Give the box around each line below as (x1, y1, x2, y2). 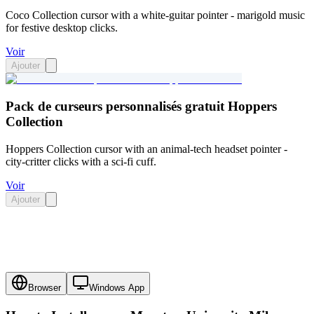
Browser (28, 282, 61, 294)
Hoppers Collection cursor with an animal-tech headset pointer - (6, 142, 287, 155)
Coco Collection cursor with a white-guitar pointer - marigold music (6, 9, 305, 22)
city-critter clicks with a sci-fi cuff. (6, 155, 156, 168)
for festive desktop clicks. (6, 22, 118, 34)
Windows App (89, 282, 144, 294)
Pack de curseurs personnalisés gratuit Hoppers (6, 98, 277, 114)
